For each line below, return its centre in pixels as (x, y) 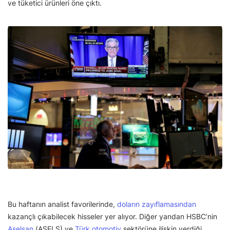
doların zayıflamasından (157, 204)
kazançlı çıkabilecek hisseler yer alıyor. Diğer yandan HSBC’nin (112, 217)
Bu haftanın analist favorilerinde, (62, 204)
